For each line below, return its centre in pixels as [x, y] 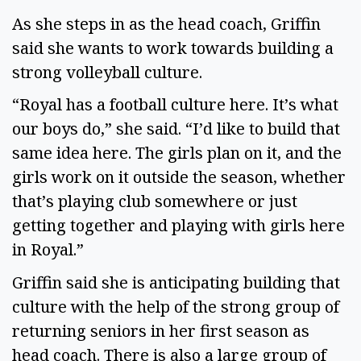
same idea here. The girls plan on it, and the [177, 153]
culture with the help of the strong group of [176, 307]
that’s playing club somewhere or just [155, 201]
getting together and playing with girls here [178, 226]
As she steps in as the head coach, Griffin [166, 23]
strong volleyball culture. [109, 72]
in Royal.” [50, 250]
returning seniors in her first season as [161, 331]
